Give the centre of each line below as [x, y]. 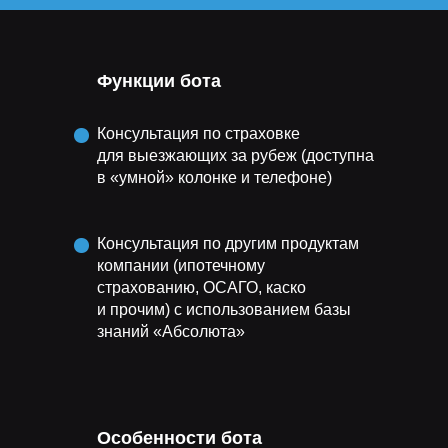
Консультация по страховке [198, 133]
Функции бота [159, 81]
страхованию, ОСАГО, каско [201, 287]
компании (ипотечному [181, 265]
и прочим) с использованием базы [224, 309]
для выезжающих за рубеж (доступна [235, 155]
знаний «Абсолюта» [171, 331]
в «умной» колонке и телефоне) [214, 177]
